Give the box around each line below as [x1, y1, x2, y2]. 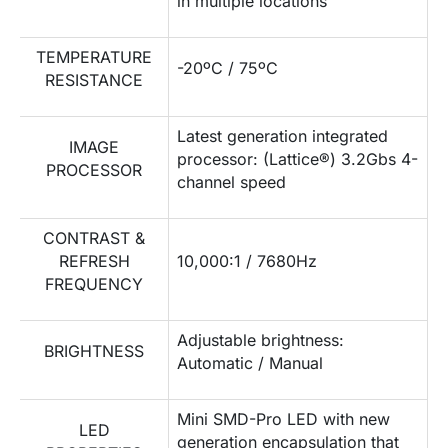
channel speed [177, 171, 287, 192]
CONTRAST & [43, 227, 145, 248]
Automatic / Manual [177, 352, 324, 373]
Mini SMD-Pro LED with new [177, 408, 391, 429]
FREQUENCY [45, 273, 143, 294]
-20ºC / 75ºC [177, 57, 279, 78]
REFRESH [58, 250, 130, 271]
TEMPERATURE [36, 46, 152, 67]
